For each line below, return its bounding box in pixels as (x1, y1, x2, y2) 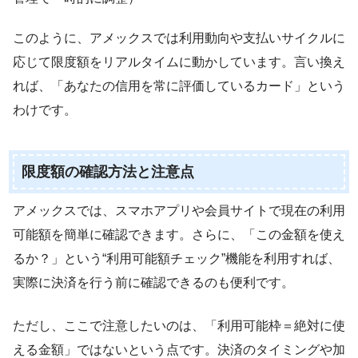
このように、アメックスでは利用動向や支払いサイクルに (13, 31, 345, 45)
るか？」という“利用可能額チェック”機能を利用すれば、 (13, 251, 340, 265)
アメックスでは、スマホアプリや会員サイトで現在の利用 (13, 203, 345, 217)
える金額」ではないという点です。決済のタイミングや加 (13, 342, 345, 356)
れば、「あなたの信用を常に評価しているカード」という (13, 79, 345, 93)
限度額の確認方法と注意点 (21, 163, 194, 180)
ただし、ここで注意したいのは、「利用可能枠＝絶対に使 (13, 318, 345, 332)
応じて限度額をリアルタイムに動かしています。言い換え (13, 55, 345, 69)
